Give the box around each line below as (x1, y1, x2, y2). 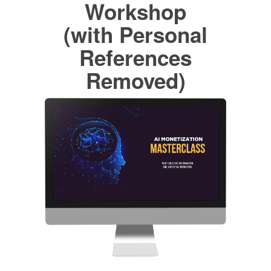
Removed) (85, 65, 186, 96)
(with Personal (64, 19, 207, 50)
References (79, 42, 192, 73)
